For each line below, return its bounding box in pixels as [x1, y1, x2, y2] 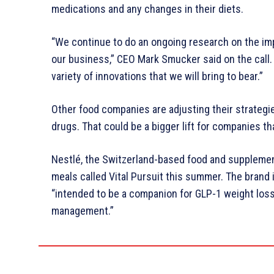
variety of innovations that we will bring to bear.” [51, 69, 263, 83]
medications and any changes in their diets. [51, 2, 243, 15]
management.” [51, 204, 114, 217]
